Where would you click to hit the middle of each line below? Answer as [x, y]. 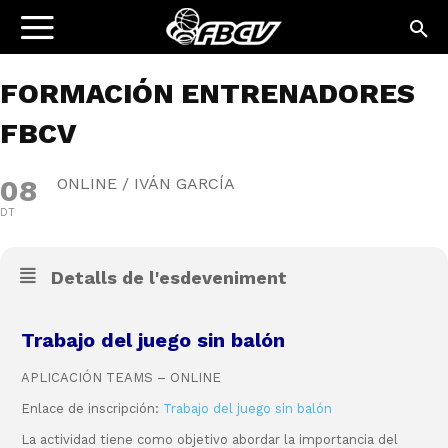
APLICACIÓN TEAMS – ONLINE [121, 377]
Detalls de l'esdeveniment [169, 277]
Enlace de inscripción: [92, 408]
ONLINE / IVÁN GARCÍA [146, 183]
